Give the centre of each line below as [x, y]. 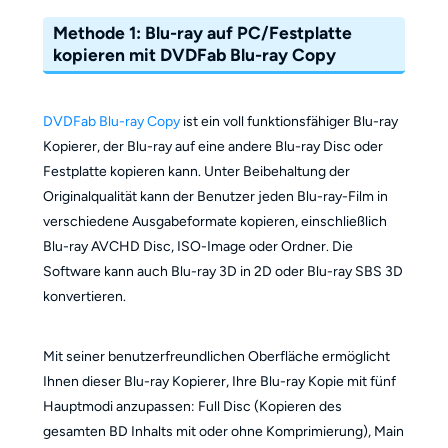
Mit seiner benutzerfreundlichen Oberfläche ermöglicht [216, 356]
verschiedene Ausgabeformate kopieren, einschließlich [214, 221]
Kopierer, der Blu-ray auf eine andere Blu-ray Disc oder [212, 146]
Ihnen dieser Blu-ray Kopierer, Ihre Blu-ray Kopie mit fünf [219, 381]
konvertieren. [84, 296]
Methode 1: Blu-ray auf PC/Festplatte [203, 33]
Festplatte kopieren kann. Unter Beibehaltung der [196, 171]
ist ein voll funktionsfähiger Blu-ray [288, 121]
